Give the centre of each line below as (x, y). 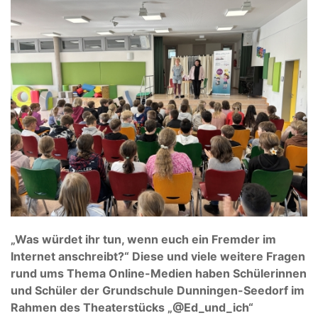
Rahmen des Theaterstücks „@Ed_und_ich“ (132, 308)
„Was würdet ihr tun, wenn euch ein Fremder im (143, 240)
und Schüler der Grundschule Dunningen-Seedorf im (158, 291)
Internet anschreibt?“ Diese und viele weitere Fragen (158, 257)
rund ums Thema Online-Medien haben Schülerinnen (159, 274)
